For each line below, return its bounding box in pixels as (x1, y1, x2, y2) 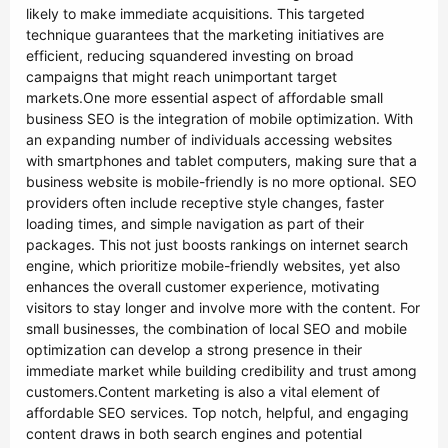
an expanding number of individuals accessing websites (26, 131, 392, 148)
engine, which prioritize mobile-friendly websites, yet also (26, 257, 400, 274)
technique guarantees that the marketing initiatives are (26, 26, 384, 43)
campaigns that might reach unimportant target (26, 68, 337, 85)
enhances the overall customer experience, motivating (26, 278, 380, 295)
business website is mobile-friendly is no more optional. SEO (26, 173, 417, 190)
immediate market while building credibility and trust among (26, 362, 417, 379)
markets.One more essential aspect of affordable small (26, 89, 383, 106)
